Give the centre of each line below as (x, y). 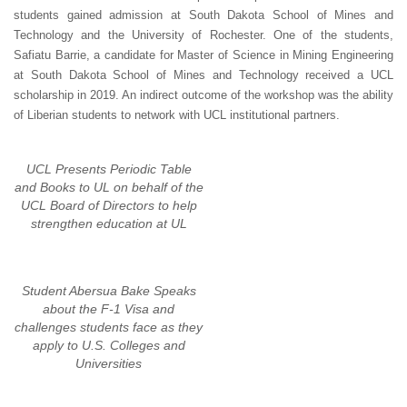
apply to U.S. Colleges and (109, 345)
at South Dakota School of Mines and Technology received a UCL (203, 74)
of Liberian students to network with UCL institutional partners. (177, 114)
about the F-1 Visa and (109, 308)
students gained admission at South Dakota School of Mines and (203, 15)
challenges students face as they (109, 327)
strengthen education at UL (109, 223)
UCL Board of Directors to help (109, 205)
